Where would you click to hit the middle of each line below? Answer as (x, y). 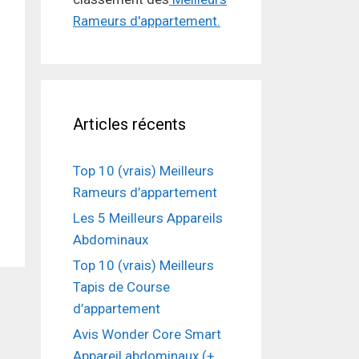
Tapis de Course (121, 287)
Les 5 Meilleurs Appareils (148, 218)
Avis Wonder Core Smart (147, 335)
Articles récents (129, 125)
